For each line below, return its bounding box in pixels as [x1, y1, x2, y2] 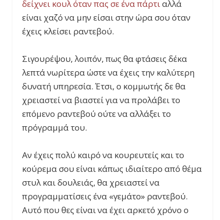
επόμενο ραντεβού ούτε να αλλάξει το [22, 108, 171, 120]
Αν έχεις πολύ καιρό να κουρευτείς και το [22, 149, 184, 161]
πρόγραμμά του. [22, 122, 87, 134]
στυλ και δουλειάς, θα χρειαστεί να [22, 177, 160, 189]
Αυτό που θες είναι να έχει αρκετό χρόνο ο [22, 204, 189, 216]
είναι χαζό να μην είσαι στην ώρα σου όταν [22, 12, 191, 24]
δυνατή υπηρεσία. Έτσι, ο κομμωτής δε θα [22, 81, 186, 92]
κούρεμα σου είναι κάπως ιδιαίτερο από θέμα [22, 163, 202, 175]
